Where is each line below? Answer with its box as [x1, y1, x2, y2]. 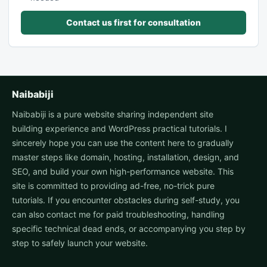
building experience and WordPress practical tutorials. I [12, 123, 227, 134]
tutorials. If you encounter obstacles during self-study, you [12, 195, 240, 206]
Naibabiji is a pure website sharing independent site [12, 109, 213, 120]
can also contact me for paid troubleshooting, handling [12, 209, 225, 220]
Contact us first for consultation [66, 17, 201, 28]
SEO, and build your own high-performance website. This [12, 166, 234, 177]
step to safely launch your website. [12, 238, 148, 249]
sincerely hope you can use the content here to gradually [12, 138, 234, 148]
